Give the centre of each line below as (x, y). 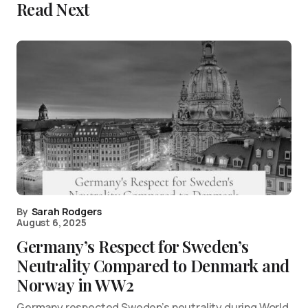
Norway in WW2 (75, 284)
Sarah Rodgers (66, 211)
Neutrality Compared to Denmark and (153, 265)
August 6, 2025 (52, 222)
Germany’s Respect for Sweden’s (133, 246)
